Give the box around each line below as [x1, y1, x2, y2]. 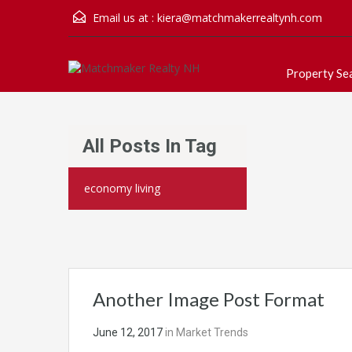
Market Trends [176, 326, 248, 339]
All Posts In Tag [82, 135, 217, 157]
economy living [84, 181, 160, 196]
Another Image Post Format [93, 288, 324, 310]
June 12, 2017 [93, 326, 163, 339]
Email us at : [90, 10, 157, 25]
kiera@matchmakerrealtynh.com [157, 10, 322, 25]
